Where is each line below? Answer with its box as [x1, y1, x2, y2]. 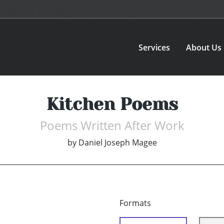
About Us [186, 41, 222, 53]
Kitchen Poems [46, 94, 178, 114]
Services [138, 41, 170, 53]
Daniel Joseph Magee [78, 137, 157, 148]
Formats [119, 197, 151, 209]
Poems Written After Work [39, 117, 184, 134]
